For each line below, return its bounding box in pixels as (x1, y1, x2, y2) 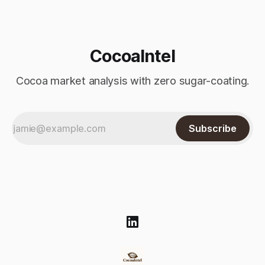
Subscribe (189, 122, 237, 135)
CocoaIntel (90, 46, 175, 67)
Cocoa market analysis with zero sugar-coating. (15, 75, 250, 88)
